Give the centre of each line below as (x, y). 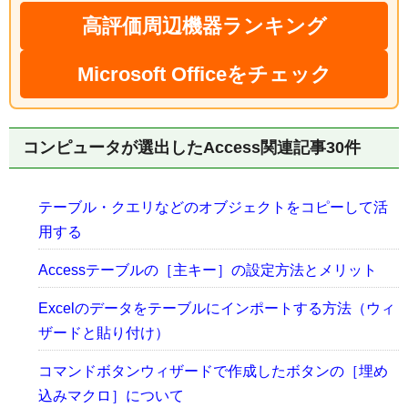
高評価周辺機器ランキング (204, 25)
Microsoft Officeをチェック (204, 74)
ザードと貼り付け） (104, 332)
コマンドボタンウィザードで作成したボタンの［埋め (213, 371)
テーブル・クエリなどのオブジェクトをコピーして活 (213, 207)
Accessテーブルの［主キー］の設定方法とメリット (208, 270)
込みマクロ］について (111, 395)
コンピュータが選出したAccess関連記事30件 (192, 147)
